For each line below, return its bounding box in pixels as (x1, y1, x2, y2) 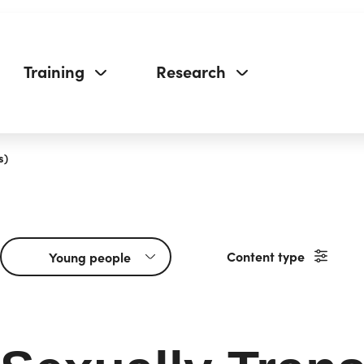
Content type (227, 246, 305, 265)
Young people (49, 247, 131, 266)
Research (156, 59, 226, 83)
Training (24, 59, 84, 83)
